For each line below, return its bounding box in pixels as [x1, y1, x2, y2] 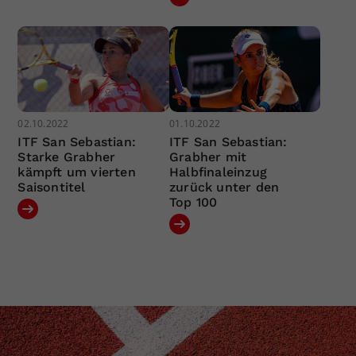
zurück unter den [168, 179, 280, 195]
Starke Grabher [17, 149, 116, 164]
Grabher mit [168, 149, 247, 164]
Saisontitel [17, 179, 86, 195]
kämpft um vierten [17, 164, 136, 180]
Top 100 [168, 194, 218, 210]
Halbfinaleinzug [168, 164, 267, 180]
